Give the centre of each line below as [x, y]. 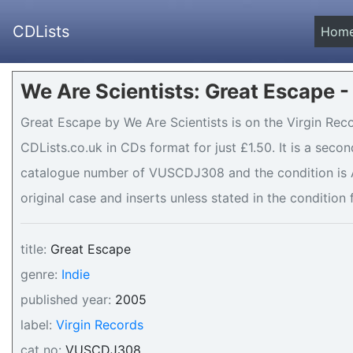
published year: [66, 299]
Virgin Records [100, 325]
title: [33, 249]
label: [36, 325]
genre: [39, 274]
